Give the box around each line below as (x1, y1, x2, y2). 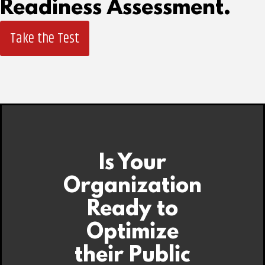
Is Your (98, 151, 166, 176)
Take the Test (10, 28, 79, 49)
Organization (63, 174, 202, 199)
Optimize (86, 221, 179, 245)
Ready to (86, 198, 178, 222)
